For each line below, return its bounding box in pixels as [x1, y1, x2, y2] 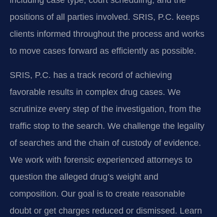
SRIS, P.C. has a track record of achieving [10, 70, 172, 80]
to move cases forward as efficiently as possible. [10, 46, 196, 56]
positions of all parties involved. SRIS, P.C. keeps [10, 12, 200, 22]
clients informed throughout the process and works [10, 29, 204, 39]
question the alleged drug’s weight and [10, 171, 158, 182]
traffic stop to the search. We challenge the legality [10, 121, 204, 131]
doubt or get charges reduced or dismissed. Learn [10, 205, 202, 216]
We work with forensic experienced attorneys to [10, 155, 192, 165]
